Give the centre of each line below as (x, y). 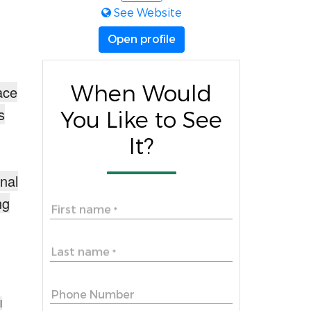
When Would (141, 94)
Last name (82, 252)
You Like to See (141, 120)
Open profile (141, 39)
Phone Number (93, 294)
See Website (146, 12)
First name (83, 210)
